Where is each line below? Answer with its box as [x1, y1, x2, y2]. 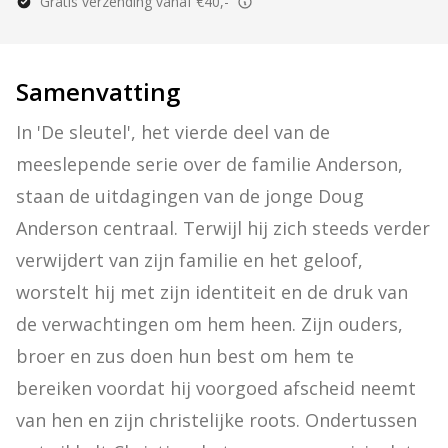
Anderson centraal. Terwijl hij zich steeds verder [16, 216, 430, 240]
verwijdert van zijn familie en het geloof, [16, 248, 363, 272]
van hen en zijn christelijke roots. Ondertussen [16, 408, 417, 432]
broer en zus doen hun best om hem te [16, 344, 354, 368]
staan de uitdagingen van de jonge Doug [16, 184, 364, 208]
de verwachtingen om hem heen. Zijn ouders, [16, 312, 403, 336]
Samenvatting [16, 75, 180, 108]
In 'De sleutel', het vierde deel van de [16, 120, 330, 144]
